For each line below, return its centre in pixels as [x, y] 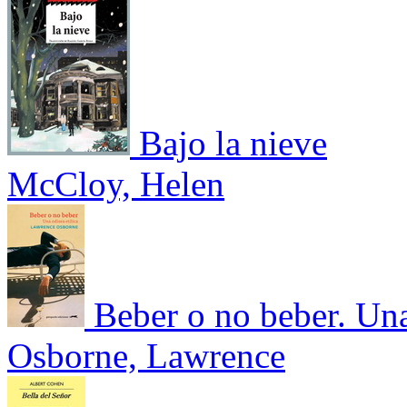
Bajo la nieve [233, 143]
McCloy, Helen [116, 184]
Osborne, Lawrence [146, 355]
